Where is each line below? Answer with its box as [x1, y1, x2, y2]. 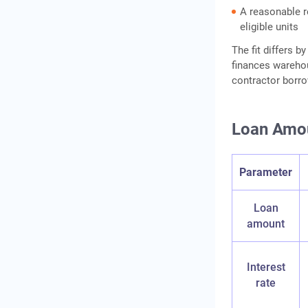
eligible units [240, 21, 299, 34]
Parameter [239, 166, 293, 179]
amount [247, 217, 285, 231]
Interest [246, 261, 285, 274]
